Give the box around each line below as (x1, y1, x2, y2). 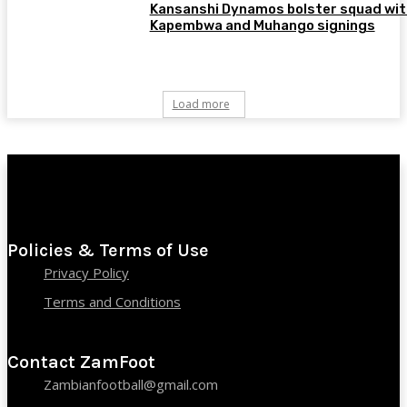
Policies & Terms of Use (7, 239, 209, 261)
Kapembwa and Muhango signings (149, 16, 375, 34)
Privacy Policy (44, 263, 129, 282)
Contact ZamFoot (7, 351, 155, 372)
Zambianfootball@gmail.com (44, 374, 218, 393)
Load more (172, 95, 230, 112)
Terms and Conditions (44, 292, 181, 311)
